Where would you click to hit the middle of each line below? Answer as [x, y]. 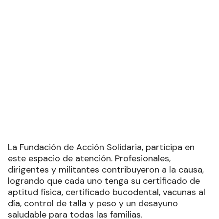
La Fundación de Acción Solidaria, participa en [101, 189]
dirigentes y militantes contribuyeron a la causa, [106, 211]
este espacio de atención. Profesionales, [89, 200]
